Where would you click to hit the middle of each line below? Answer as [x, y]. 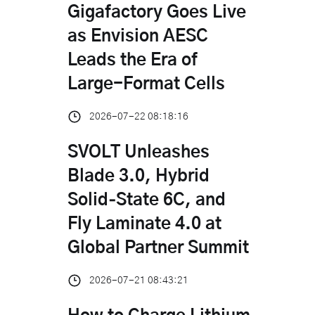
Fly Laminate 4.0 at [144, 224]
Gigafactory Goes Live [157, 12]
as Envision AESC [138, 36]
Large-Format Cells [146, 84]
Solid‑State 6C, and [147, 200]
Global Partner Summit [158, 248]
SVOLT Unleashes [139, 152]
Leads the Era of [133, 60]
